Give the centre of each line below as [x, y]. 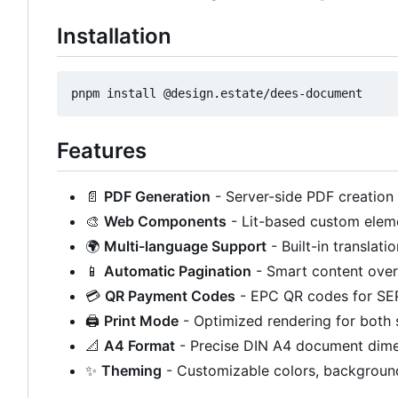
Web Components [165, 222]
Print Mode [141, 321]
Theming [131, 371]
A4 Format [139, 346]
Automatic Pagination [178, 271]
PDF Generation [157, 197]
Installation [114, 36]
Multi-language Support [185, 247]
